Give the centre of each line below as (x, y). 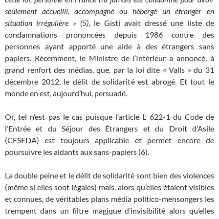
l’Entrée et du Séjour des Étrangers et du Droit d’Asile (109, 128)
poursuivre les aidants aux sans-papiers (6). (77, 152)
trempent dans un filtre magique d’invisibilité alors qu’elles (109, 210)
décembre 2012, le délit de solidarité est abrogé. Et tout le (109, 81)
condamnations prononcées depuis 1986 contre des (109, 34)
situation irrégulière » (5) (47, 23)
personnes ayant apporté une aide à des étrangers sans (109, 46)
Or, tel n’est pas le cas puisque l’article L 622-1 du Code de (109, 117)
